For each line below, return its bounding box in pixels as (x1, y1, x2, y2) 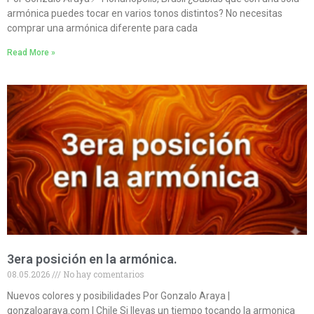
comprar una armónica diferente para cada (7, 22, 198, 34)
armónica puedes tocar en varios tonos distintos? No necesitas (7, 8, 282, 20)
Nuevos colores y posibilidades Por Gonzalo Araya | (7, 290, 230, 302)
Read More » (7, 48, 55, 58)
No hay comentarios (61, 268, 144, 280)
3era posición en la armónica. (7, 252, 177, 267)
